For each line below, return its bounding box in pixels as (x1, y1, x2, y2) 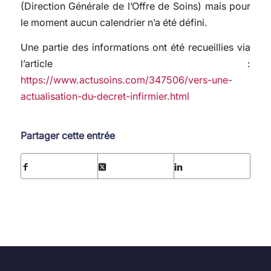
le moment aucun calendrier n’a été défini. (20, 16, 207, 28)
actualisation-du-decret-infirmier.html (20, 90, 189, 102)
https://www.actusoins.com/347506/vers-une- (20, 73, 232, 86)
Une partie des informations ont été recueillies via (20, 41, 251, 53)
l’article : (20, 57, 251, 70)
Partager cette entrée (20, 129, 115, 142)
